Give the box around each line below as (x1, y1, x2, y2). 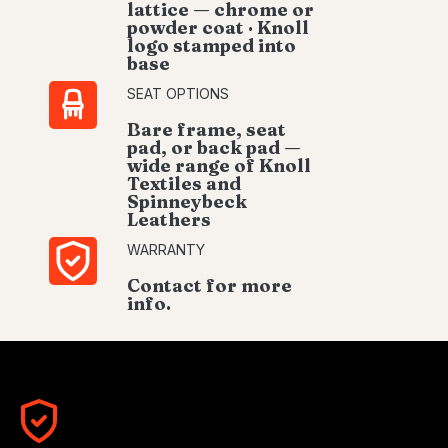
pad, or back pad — (127, 136, 301, 159)
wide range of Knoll (127, 154, 311, 177)
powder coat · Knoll (127, 16, 309, 39)
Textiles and (127, 172, 241, 195)
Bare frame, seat (127, 118, 286, 141)
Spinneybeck (127, 190, 247, 213)
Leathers (127, 208, 211, 231)
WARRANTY (127, 241, 205, 258)
